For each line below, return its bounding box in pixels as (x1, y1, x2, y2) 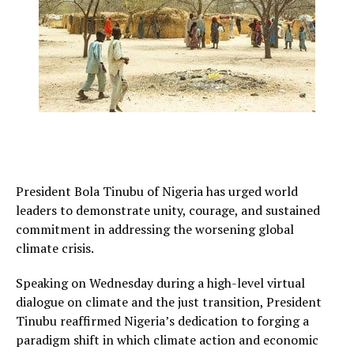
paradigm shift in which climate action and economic (16, 331, 318, 348)
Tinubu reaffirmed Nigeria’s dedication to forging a (16, 312, 309, 330)
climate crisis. (16, 239, 94, 257)
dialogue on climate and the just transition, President (16, 293, 322, 311)
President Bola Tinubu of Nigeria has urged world (16, 183, 298, 200)
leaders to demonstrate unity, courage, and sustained (16, 201, 320, 219)
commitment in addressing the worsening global (16, 220, 294, 238)
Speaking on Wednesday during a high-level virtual (16, 274, 305, 292)
